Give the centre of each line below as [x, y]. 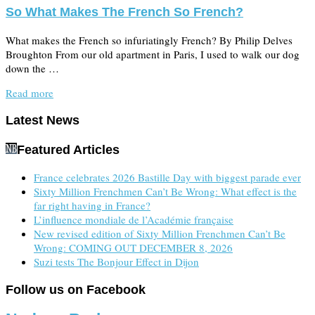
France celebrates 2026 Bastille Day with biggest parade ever [167, 178]
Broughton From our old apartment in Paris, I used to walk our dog [153, 54]
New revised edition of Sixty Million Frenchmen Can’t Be [160, 234]
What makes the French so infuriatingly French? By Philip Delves [149, 40]
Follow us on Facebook [76, 289]
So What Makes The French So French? [124, 12]
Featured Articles [68, 149]
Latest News [43, 121]
